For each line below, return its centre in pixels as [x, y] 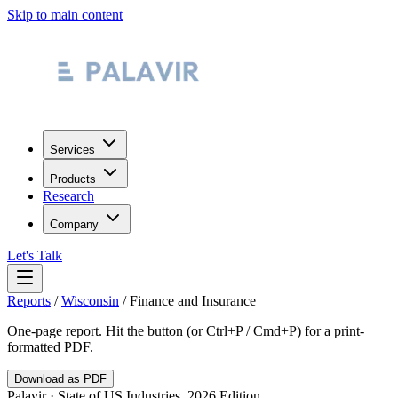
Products [73, 179]
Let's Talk [35, 255]
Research [68, 196]
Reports [29, 301]
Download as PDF [60, 379]
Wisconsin [90, 301]
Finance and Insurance [193, 301]
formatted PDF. [50, 347]
